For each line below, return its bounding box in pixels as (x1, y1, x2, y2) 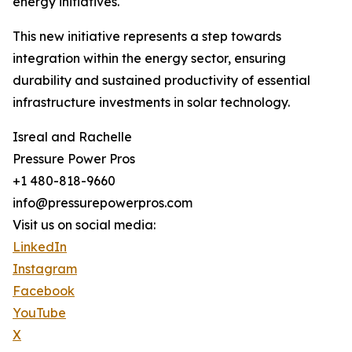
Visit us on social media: (13, 217, 156, 233)
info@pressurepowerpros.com (13, 195, 192, 211)
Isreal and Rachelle (13, 129, 132, 145)
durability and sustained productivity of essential (13, 72, 310, 89)
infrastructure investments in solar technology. (13, 94, 290, 111)
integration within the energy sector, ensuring (13, 50, 286, 67)
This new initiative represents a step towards (13, 28, 281, 45)
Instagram (13, 261, 77, 277)
